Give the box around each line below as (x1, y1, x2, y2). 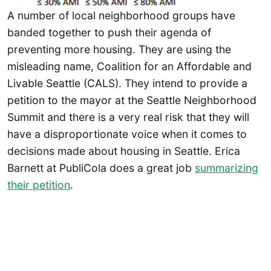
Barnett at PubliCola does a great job (7, 162, 195, 175)
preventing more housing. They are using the (7, 43, 231, 56)
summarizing (195, 162, 258, 175)
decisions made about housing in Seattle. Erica (7, 145, 240, 158)
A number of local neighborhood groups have (7, 9, 235, 22)
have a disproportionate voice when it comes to (7, 128, 247, 141)
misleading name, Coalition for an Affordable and (7, 60, 252, 73)
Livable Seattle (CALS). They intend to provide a (7, 77, 247, 90)
